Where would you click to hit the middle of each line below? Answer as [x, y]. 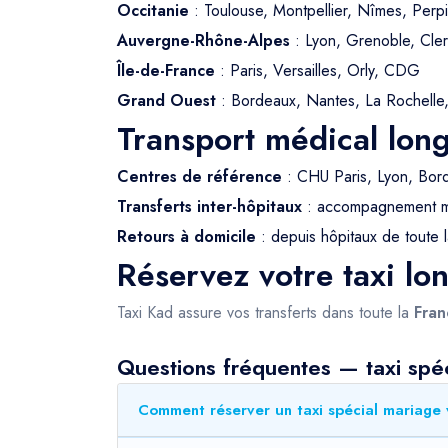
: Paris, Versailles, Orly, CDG [317, 70]
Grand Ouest [166, 100]
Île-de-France [166, 70]
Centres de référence [199, 176]
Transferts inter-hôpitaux [209, 206]
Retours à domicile [186, 236]
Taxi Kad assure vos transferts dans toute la [265, 312]
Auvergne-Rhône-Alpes [203, 40]
